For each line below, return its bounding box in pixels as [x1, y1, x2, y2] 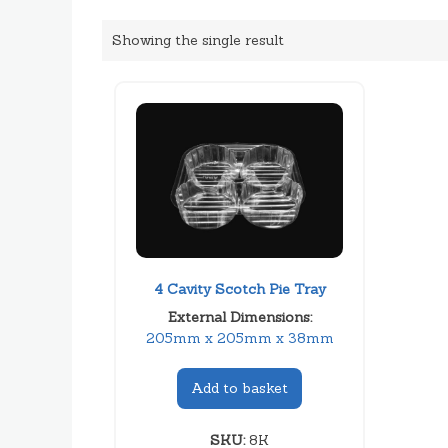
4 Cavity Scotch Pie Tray [153, 279, 326, 298]
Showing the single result [112, 31, 284, 49]
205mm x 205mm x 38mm [145, 328, 334, 347]
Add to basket [191, 378, 289, 397]
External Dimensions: [167, 307, 312, 326]
